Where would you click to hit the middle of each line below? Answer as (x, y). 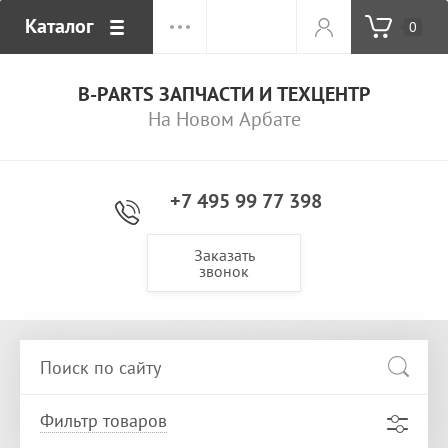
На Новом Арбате (224, 119)
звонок (224, 271)
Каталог (59, 26)
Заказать (224, 255)
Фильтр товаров (103, 420)
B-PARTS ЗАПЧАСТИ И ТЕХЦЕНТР (224, 94)
